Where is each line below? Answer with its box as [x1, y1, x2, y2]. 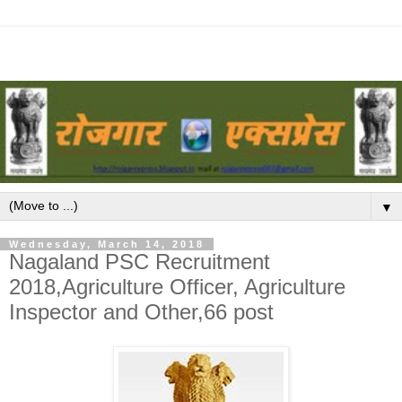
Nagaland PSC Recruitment [9, 249, 270, 275]
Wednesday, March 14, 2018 [9, 239, 205, 250]
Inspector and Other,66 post [9, 300, 274, 325]
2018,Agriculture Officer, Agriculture [9, 275, 345, 300]
